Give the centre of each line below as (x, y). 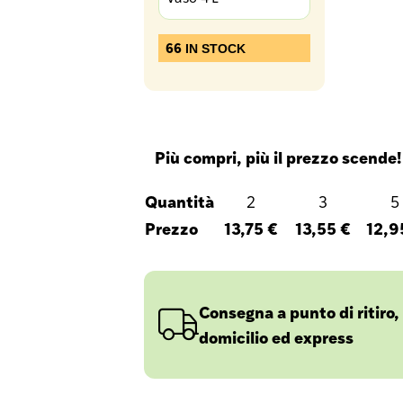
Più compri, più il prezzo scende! (278, 157)
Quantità (179, 201)
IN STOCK (214, 49)
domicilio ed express (276, 337)
